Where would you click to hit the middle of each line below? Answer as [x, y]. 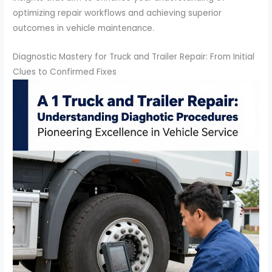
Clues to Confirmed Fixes [65, 72]
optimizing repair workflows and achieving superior [117, 13]
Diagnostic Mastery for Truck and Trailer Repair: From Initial [134, 56]
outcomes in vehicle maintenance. [84, 28]
